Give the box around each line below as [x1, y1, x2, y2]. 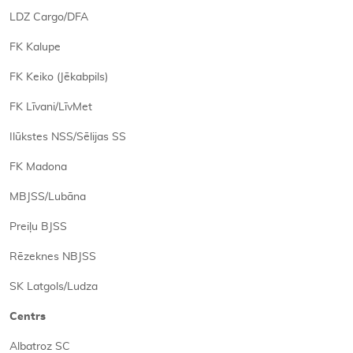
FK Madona [9, 162, 67, 173]
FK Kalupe [9, 42, 61, 53]
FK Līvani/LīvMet [9, 102, 92, 113]
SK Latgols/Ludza [9, 281, 98, 292]
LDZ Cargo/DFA [9, 12, 88, 23]
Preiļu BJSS [9, 221, 67, 232]
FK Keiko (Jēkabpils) [9, 72, 108, 83]
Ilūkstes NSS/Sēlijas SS [9, 132, 126, 143]
